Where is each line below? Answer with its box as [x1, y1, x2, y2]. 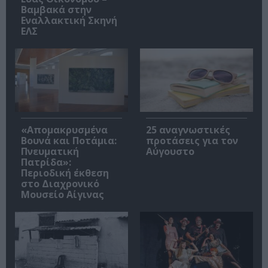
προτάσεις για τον [146, 134, 238, 148]
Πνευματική [21, 145, 79, 159]
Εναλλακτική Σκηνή [21, 13, 117, 27]
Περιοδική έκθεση [21, 166, 109, 180]
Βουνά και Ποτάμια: [21, 134, 117, 148]
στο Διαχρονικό [21, 177, 99, 191]
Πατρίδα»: [21, 156, 71, 169]
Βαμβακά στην [21, 2, 92, 16]
